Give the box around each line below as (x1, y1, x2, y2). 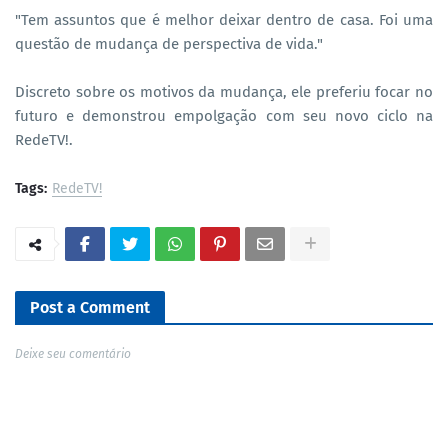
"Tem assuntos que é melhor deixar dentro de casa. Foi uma (15, 10, 433, 29)
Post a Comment (30, 297, 150, 317)
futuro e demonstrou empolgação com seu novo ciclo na (15, 106, 433, 125)
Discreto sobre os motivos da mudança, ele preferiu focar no (15, 82, 433, 101)
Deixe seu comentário (15, 346, 131, 361)
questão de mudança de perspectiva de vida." (15, 34, 323, 53)
